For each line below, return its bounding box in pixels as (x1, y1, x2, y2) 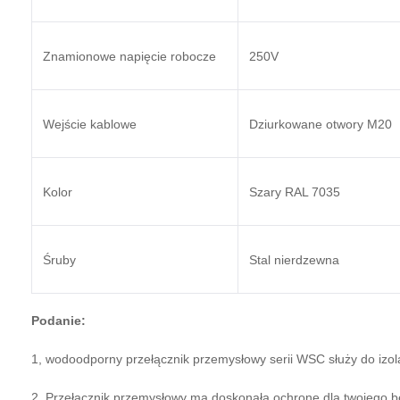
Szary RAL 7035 (249, 185, 340, 199)
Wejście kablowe (43, 117, 137, 131)
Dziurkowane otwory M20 (249, 117, 392, 131)
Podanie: (31, 313, 86, 328)
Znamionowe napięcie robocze (43, 49, 216, 63)
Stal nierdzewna (249, 253, 339, 267)
